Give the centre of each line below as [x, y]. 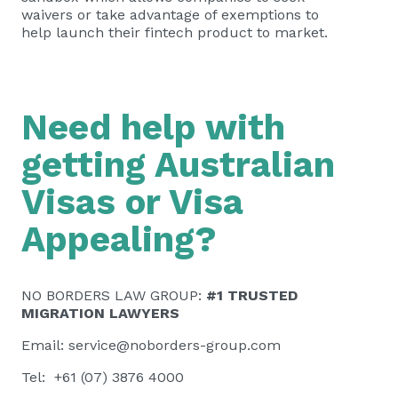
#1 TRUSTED [252, 295]
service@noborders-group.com [175, 345]
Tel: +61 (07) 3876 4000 [103, 377]
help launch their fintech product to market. [175, 32]
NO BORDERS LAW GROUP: [114, 295]
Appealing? [119, 239]
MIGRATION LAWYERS [100, 313]
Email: [45, 345]
